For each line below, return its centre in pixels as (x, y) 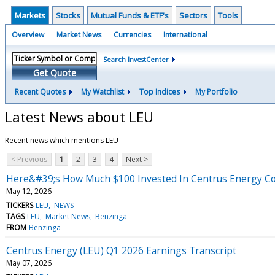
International (185, 35)
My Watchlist (103, 92)
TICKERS (20, 205)
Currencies (132, 35)
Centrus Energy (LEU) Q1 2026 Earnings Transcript (121, 250)
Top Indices (160, 92)
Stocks (68, 15)
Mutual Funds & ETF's (130, 15)
